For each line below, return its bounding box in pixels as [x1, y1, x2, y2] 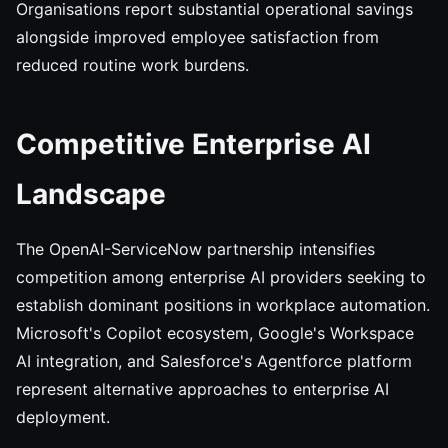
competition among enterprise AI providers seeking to [16, 267, 426, 287]
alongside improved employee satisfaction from [16, 27, 379, 47]
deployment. [16, 407, 110, 427]
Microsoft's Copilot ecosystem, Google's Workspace [16, 323, 414, 343]
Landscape [16, 177, 166, 211]
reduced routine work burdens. [16, 55, 249, 75]
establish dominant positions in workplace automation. [16, 295, 430, 315]
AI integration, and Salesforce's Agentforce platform [16, 351, 412, 371]
